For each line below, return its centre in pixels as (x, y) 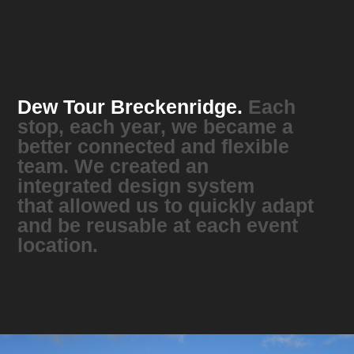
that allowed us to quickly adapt (166, 206)
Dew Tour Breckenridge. (130, 107)
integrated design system (136, 186)
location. (58, 245)
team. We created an (113, 166)
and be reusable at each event (158, 226)
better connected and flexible (154, 147)
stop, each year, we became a (156, 127)
